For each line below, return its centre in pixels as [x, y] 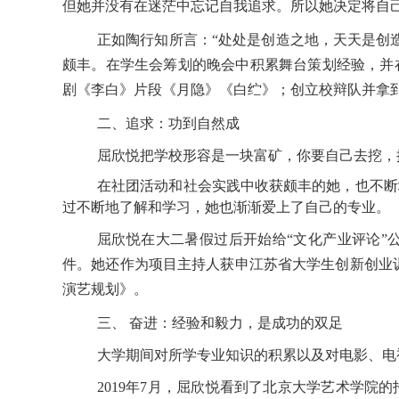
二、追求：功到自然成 [168, 124]
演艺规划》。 [105, 289]
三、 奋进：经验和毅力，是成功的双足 [220, 323]
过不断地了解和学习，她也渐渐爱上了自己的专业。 [226, 208]
